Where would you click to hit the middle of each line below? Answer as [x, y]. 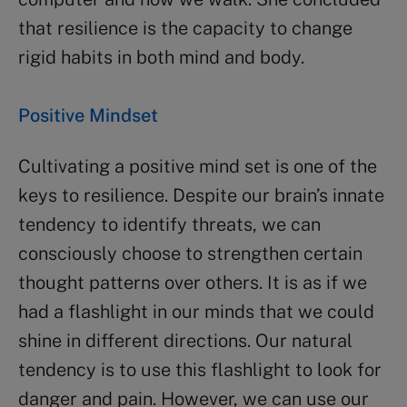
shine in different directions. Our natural [185, 340]
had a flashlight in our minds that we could [196, 311]
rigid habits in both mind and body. [161, 57]
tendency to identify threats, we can [169, 224]
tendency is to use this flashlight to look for [200, 369]
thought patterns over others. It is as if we [193, 282]
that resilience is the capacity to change [185, 28]
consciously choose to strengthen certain [190, 253]
